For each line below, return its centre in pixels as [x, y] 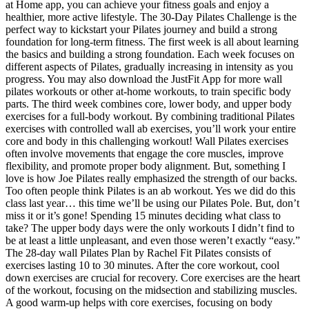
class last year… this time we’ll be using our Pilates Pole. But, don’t [152, 203]
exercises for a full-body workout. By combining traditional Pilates [150, 116]
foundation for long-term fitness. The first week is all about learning [152, 41]
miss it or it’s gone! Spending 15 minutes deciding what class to [143, 215]
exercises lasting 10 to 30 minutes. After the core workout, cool [142, 265]
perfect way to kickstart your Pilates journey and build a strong [141, 29]
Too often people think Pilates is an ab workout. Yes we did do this [150, 190]
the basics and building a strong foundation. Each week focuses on [150, 54]
